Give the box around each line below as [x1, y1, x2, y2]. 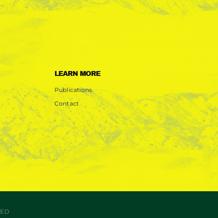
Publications [54, 86, 92, 94]
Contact [54, 100, 79, 108]
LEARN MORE [54, 70, 100, 78]
